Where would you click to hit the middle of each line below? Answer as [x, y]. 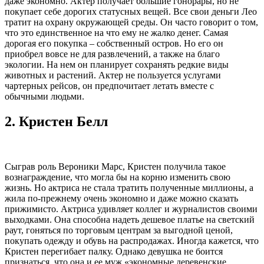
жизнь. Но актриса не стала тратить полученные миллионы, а [129, 188]
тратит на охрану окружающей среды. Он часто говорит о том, [131, 22]
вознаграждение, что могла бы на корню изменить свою [118, 177]
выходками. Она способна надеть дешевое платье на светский [130, 220]
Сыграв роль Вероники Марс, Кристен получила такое [115, 167]
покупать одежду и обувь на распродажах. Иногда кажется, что [132, 241]
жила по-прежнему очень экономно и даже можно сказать [121, 199]
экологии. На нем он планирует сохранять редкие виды [117, 65]
